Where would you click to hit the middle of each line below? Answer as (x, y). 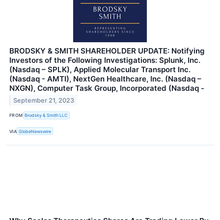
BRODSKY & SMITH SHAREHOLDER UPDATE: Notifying (107, 51)
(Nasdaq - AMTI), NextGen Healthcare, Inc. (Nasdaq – (105, 79)
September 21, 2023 (44, 100)
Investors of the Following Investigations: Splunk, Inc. (105, 60)
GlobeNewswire (35, 131)
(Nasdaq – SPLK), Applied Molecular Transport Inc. (100, 69)
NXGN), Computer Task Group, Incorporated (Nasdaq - (107, 88)
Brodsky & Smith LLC (46, 115)
